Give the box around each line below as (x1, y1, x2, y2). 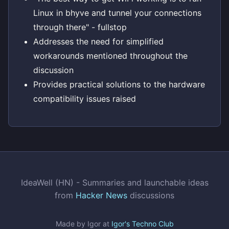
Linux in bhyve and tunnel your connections (33, 8, 201, 18)
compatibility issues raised (33, 94, 136, 104)
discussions (127, 190, 174, 201)
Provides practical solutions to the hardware (33, 79, 205, 90)
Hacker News (76, 190, 127, 201)
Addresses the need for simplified (33, 36, 164, 47)
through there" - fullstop (33, 22, 127, 33)
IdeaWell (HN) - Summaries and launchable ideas (20, 177, 209, 188)
